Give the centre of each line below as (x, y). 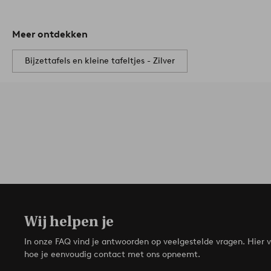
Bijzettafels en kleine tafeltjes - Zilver (100, 61)
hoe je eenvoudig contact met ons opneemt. (112, 255)
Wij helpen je (69, 222)
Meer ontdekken (50, 34)
